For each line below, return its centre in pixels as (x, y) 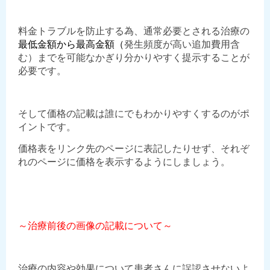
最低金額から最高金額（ (71, 45)
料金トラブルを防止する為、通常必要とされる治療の (134, 31)
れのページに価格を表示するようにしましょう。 (124, 162)
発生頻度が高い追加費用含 (182, 45)
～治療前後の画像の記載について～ (95, 226)
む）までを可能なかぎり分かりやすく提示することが (134, 58)
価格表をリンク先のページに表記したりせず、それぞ (134, 149)
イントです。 (47, 127)
